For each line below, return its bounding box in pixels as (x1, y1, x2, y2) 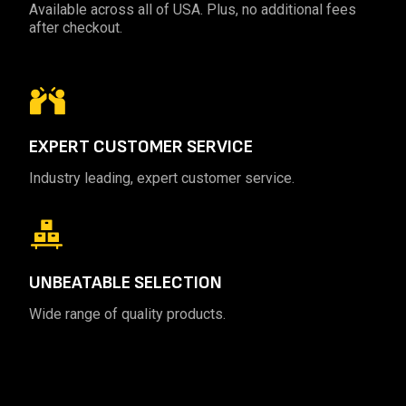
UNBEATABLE (29, 271, 134, 294)
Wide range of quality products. (29, 304, 226, 323)
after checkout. (29, 18, 122, 36)
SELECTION (134, 271, 222, 294)
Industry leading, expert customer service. (29, 169, 295, 188)
